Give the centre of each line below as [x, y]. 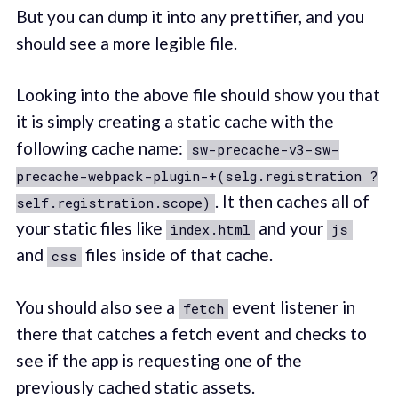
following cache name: [101, 148]
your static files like [91, 228]
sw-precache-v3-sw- [265, 150]
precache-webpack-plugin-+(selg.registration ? [196, 176]
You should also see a [97, 306]
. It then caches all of [292, 202]
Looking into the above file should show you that [198, 95]
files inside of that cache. [177, 255]
